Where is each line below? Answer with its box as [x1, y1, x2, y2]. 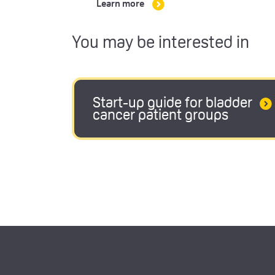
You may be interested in [72, 35, 249, 53]
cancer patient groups [93, 109, 228, 124]
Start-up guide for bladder [93, 96, 252, 112]
